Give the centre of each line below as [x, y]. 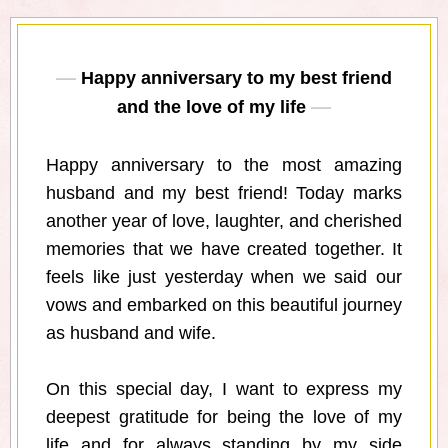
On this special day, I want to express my [224, 389]
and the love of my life [211, 107]
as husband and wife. [131, 333]
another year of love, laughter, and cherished [224, 221]
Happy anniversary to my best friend [236, 78]
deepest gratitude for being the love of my [224, 417]
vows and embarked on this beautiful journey [224, 305]
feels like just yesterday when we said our [224, 277]
